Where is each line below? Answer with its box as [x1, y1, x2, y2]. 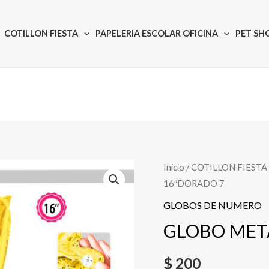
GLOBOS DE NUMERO [163, 199, 262, 211]
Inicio [163, 161, 184, 172]
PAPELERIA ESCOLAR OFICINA [95, 28, 218, 38]
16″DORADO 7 [163, 177, 225, 189]
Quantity [208, 161, 246, 173]
